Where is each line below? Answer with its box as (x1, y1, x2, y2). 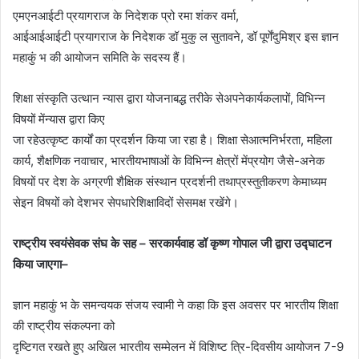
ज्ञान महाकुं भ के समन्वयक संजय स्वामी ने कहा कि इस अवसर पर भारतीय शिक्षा (13, 297, 338, 313)
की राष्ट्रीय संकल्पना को (13, 318, 115, 334)
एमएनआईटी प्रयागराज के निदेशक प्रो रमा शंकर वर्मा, (13, 8, 239, 24)
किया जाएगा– (13, 256, 68, 272)
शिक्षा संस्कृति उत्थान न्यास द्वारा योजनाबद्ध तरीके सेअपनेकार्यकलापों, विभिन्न (13, 91, 325, 107)
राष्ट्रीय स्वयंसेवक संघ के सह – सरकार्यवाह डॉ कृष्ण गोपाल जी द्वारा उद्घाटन (13, 236, 332, 252)
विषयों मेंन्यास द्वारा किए (13, 111, 105, 127)
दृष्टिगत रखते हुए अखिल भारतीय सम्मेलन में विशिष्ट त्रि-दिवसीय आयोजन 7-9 (13, 339, 344, 355)
